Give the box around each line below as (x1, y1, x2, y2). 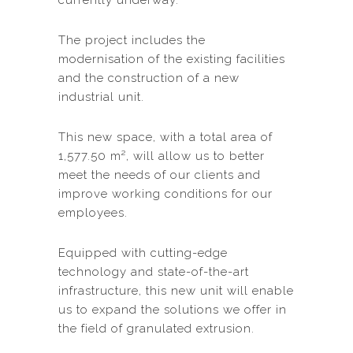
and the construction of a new (58, 71, 240, 85)
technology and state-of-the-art (58, 265, 249, 279)
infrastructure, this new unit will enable (58, 284, 294, 298)
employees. (58, 206, 128, 220)
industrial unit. (58, 90, 144, 104)
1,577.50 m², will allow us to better (58, 149, 265, 163)
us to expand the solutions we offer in (58, 303, 287, 317)
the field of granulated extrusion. (58, 321, 255, 336)
